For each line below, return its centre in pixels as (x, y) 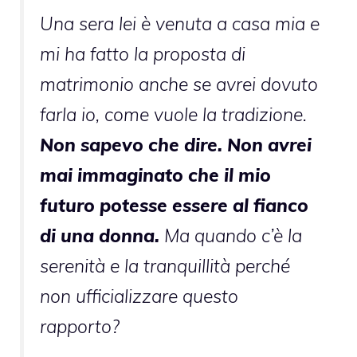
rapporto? (80, 327)
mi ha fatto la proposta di (143, 54)
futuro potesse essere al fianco (174, 206)
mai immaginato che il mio (155, 175)
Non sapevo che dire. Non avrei (176, 145)
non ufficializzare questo (139, 296)
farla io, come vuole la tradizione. (173, 115)
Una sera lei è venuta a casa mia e (180, 24)
